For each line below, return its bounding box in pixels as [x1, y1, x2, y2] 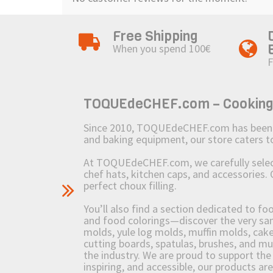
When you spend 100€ [112, 41, 211, 56]
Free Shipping [112, 27, 198, 46]
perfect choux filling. [83, 179, 177, 193]
